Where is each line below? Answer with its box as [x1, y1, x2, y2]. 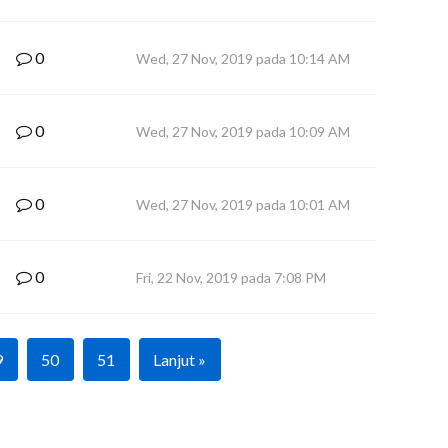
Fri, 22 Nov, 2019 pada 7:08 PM [136, 269, 326, 286]
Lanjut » [152, 350, 206, 369]
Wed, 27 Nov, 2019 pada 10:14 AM [136, 50, 350, 67]
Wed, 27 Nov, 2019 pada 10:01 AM [136, 196, 350, 213]
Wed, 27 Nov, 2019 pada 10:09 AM [136, 123, 350, 140]
